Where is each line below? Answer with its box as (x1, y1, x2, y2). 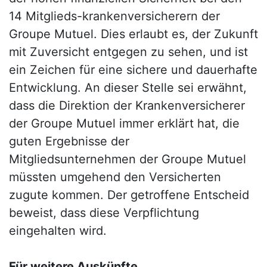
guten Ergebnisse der (9, 134, 129, 148)
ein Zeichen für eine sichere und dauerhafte (9, 63, 257, 77)
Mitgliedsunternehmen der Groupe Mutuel (9, 152, 246, 166)
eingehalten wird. (9, 223, 107, 238)
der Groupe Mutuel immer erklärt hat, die (9, 116, 240, 131)
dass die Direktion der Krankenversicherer (9, 98, 245, 113)
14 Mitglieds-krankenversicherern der (9, 9, 220, 23)
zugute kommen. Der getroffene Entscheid (9, 188, 249, 202)
